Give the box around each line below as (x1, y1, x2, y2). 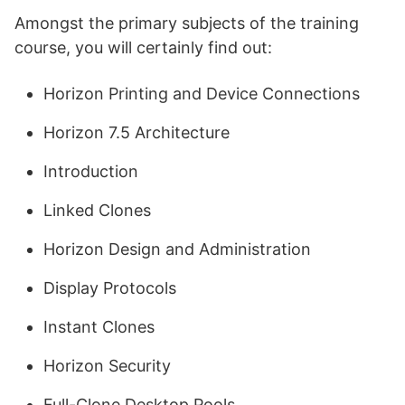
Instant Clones (43, 317, 155, 336)
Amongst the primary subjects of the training (14, 14, 359, 33)
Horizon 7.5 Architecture (43, 123, 230, 142)
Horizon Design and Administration (43, 240, 311, 259)
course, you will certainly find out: (14, 38, 272, 57)
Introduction (43, 162, 138, 181)
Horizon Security (43, 356, 171, 375)
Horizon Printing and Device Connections (43, 84, 360, 103)
